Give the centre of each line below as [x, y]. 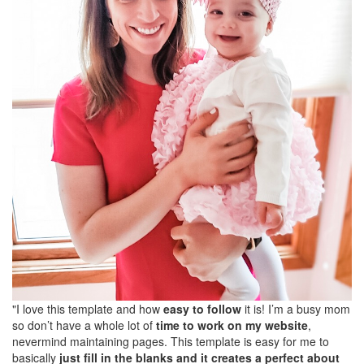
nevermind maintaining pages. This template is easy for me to [171, 341]
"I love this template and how [88, 308]
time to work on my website [232, 325]
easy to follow [202, 308]
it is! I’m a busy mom [296, 308]
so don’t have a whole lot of [84, 325]
